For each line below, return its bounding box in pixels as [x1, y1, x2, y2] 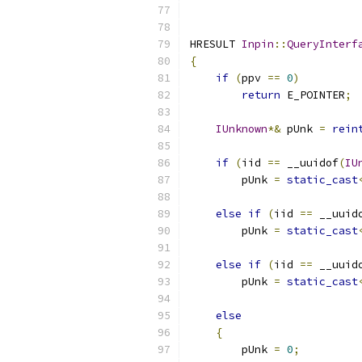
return [242, 88, 280, 102]
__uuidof [280, 156, 339, 170]
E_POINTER [280, 88, 345, 102]
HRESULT [190, 37, 242, 51]
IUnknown [216, 122, 267, 136]
